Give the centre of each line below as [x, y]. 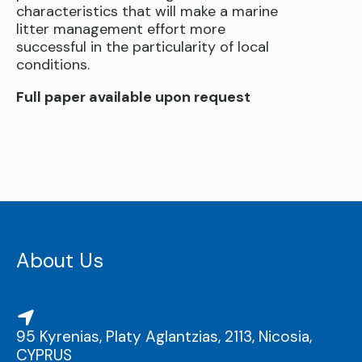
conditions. [53, 65]
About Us [60, 261]
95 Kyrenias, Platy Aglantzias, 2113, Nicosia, [164, 337]
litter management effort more [121, 29]
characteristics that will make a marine [147, 12]
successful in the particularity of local [143, 47]
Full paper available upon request [133, 97]
